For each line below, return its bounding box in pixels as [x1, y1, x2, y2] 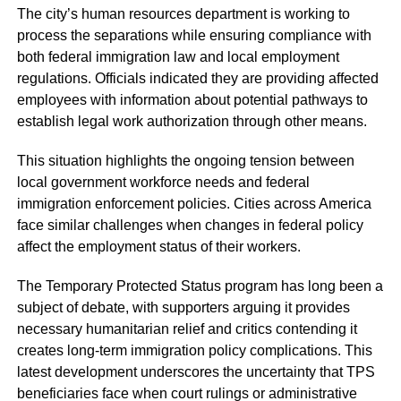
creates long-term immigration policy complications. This [16, 343, 372, 359]
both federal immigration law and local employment [16, 49, 339, 65]
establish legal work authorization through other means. [16, 114, 367, 130]
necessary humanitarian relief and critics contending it [16, 321, 357, 337]
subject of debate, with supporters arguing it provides [16, 300, 350, 316]
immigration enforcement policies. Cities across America [16, 196, 371, 212]
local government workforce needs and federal [16, 175, 310, 191]
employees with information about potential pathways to [16, 92, 368, 108]
